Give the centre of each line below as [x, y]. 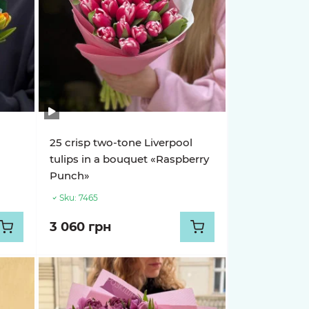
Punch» [70, 176]
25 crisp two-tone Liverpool [121, 142]
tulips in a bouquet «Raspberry [130, 159]
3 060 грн [81, 227]
